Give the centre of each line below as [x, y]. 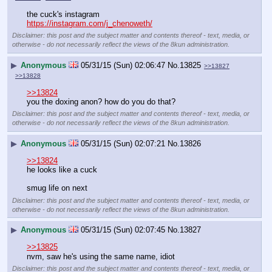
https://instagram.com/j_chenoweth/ [90, 24]
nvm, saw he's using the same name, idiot [101, 256]
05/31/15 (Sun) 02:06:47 [123, 65]
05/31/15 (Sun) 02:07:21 [123, 143]
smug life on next [57, 188]
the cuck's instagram [63, 15]
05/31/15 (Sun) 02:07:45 [123, 230]
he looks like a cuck [62, 170]
